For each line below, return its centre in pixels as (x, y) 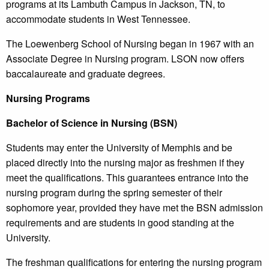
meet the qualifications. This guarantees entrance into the (127, 178)
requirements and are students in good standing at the (120, 223)
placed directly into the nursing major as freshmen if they (125, 163)
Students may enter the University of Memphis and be (119, 148)
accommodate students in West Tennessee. (98, 19)
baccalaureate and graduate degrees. (86, 74)
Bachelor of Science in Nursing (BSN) (92, 123)
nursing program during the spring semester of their (114, 193)
